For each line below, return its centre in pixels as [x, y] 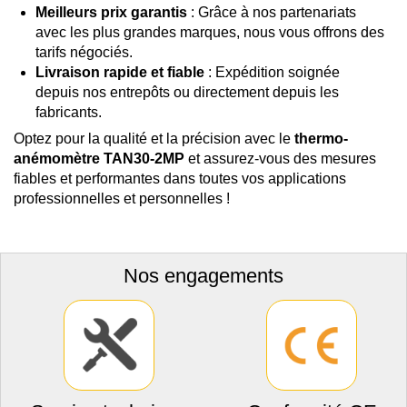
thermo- [321, 139]
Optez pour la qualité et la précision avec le [154, 139]
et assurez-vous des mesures [280, 159]
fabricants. [69, 113]
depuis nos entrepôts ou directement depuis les [187, 93]
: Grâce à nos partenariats [272, 13]
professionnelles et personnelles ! [122, 199]
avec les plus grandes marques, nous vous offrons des [210, 33]
